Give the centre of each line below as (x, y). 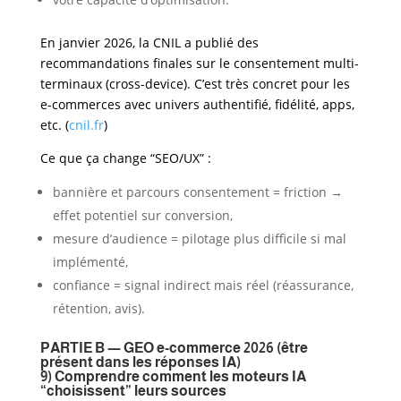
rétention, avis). (98, 308)
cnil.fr (86, 124)
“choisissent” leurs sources (133, 390)
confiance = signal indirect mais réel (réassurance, (203, 285)
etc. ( (54, 124)
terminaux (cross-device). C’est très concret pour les (195, 83)
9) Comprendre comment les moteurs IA (173, 376)
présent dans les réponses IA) (140, 362)
